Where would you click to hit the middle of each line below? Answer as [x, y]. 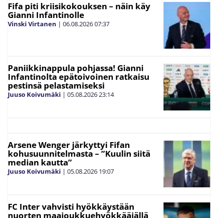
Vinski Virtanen [32, 24]
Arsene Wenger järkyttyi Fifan [69, 145]
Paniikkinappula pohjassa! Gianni [76, 68]
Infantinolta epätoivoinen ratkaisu [79, 77]
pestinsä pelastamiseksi [56, 86]
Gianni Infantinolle [46, 15]
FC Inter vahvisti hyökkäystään [71, 207]
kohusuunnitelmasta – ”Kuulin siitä [79, 154]
